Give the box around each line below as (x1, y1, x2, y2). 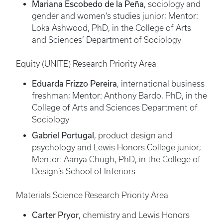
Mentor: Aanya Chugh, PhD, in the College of (32, 155, 201, 164)
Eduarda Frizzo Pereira (32, 79, 117, 89)
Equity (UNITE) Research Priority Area (16, 59, 156, 69)
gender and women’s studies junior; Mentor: (32, 11, 198, 21)
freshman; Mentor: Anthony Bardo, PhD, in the (32, 91, 207, 101)
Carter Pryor (32, 210, 79, 220)
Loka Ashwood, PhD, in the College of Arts (32, 23, 191, 33)
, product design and (94, 131, 172, 140)
